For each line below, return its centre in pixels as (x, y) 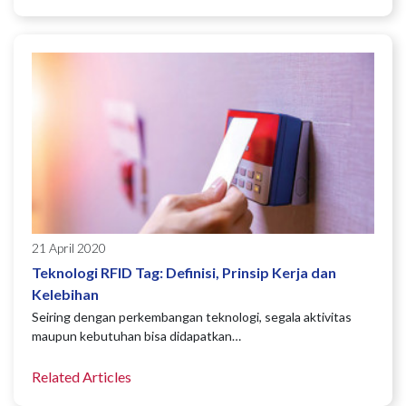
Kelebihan (65, 295)
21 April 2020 (69, 248)
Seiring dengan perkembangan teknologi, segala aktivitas (192, 317)
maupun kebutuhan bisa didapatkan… (136, 336)
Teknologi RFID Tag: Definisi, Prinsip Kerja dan (184, 273)
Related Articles (82, 377)
